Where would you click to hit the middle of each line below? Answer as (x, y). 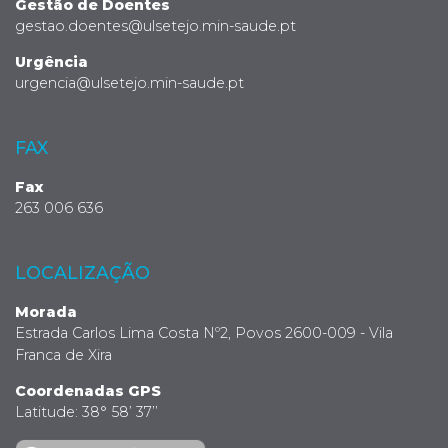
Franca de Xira (63, 355)
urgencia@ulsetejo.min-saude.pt (129, 83)
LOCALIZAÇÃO (82, 272)
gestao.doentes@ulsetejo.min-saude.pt (155, 26)
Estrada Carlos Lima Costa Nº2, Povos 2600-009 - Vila (204, 333)
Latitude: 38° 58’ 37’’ (86, 412)
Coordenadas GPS (88, 391)
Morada (46, 312)
